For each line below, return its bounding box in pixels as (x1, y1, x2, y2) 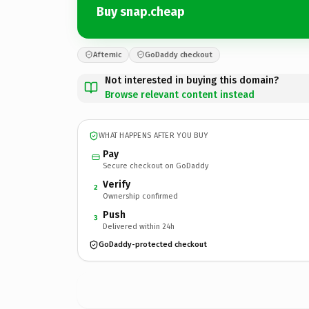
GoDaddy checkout (145, 50, 212, 59)
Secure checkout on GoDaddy (103, 161, 208, 170)
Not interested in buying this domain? (105, 74, 279, 86)
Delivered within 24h (103, 221, 175, 231)
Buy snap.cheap (97, 4, 185, 19)
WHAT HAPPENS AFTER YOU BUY (99, 131, 208, 140)
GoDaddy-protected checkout (99, 240, 207, 249)
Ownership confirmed (103, 191, 178, 201)
